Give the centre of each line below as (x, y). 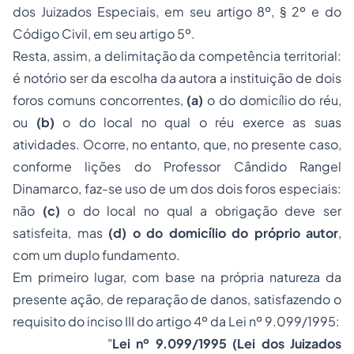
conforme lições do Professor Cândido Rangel (177, 166)
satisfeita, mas (60, 233)
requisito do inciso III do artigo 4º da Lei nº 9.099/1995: (176, 321)
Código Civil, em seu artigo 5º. (104, 34)
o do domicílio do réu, (274, 100)
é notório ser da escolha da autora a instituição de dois (177, 78)
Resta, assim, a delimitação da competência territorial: (177, 56)
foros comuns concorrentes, (100, 100)
